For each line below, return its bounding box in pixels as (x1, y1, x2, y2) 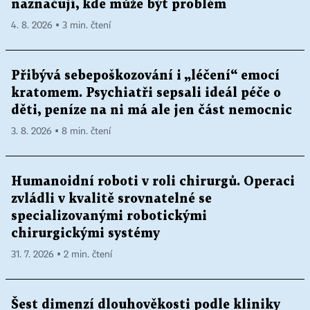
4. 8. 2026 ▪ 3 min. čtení (11, 21, 111, 30)
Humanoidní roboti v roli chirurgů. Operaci (11, 176, 295, 188)
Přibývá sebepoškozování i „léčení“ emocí (11, 70, 280, 82)
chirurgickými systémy (11, 228, 160, 239)
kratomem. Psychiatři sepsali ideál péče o (11, 87, 281, 99)
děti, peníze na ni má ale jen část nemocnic (11, 104, 292, 116)
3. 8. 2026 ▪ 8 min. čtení (11, 127, 111, 136)
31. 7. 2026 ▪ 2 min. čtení (11, 250, 112, 259)
